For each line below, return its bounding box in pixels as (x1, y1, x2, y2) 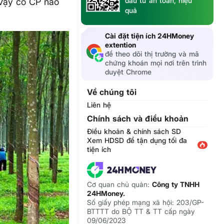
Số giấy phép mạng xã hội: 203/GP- (87, 198, 204, 207)
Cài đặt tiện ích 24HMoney (105, 31, 194, 40)
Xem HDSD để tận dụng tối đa (87, 136, 187, 145)
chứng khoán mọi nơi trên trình (105, 58, 207, 67)
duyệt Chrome (105, 67, 152, 76)
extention (105, 40, 136, 49)
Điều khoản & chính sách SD (87, 127, 181, 136)
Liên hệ (87, 100, 111, 109)
